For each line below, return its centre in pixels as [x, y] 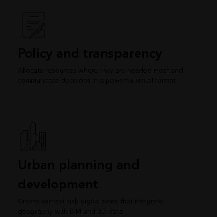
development [58, 185]
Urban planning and [78, 165]
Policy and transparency [90, 54]
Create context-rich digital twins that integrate [90, 201]
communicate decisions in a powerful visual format [97, 81]
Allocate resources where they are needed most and [100, 71]
